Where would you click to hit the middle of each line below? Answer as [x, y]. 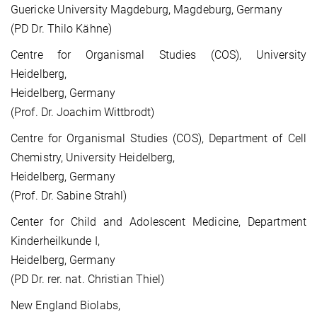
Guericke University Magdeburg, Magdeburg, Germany [146, 10]
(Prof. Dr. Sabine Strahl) [69, 196]
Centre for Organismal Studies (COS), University [158, 55]
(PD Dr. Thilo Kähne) [61, 29]
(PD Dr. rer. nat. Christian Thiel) [88, 279]
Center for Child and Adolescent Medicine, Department [158, 222]
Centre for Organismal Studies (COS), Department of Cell [158, 139]
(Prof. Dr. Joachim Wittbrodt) [82, 113]
